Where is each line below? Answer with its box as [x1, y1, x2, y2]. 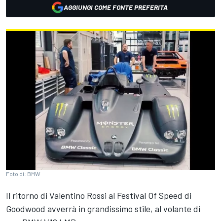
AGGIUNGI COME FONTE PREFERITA [63, 3, 168, 11]
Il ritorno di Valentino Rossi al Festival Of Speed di [6, 190, 191, 201]
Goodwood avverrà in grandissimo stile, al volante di [6, 203, 200, 215]
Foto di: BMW [6, 170, 40, 178]
